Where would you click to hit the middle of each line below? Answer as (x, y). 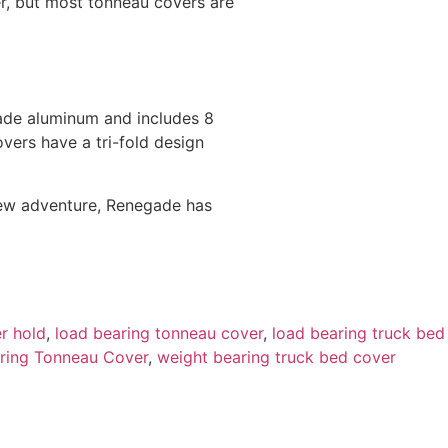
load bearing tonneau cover (159, 333)
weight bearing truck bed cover (276, 357)
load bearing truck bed (358, 333)
